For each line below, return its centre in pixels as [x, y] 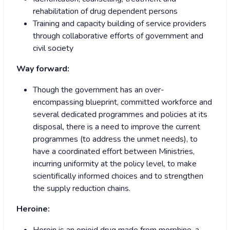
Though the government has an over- [99, 90]
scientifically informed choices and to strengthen [118, 176]
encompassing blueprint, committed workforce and [122, 102]
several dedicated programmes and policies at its [120, 115]
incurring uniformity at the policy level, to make [115, 164]
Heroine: [33, 209]
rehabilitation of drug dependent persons [105, 12]
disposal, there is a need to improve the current [117, 127]
